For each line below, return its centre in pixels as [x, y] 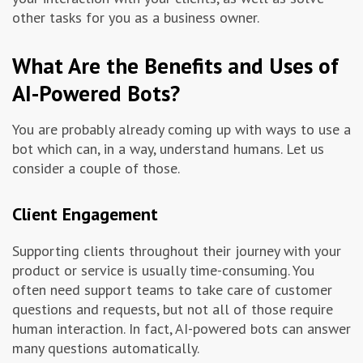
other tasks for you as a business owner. [136, 18]
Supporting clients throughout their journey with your [177, 251]
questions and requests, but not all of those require [173, 310]
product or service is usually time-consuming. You [163, 271]
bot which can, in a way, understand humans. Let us [168, 149]
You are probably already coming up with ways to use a [181, 130]
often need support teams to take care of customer [172, 290]
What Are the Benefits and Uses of [175, 66]
